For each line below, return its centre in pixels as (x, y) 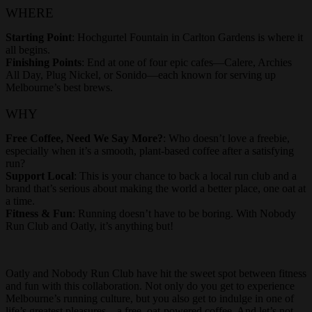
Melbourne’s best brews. (59, 88)
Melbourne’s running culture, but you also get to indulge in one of (150, 298)
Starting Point (39, 38)
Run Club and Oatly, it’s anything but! (89, 226)
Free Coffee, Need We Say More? (84, 138)
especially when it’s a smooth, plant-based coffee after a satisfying (150, 150)
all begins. (28, 50)
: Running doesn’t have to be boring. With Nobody (184, 213)
